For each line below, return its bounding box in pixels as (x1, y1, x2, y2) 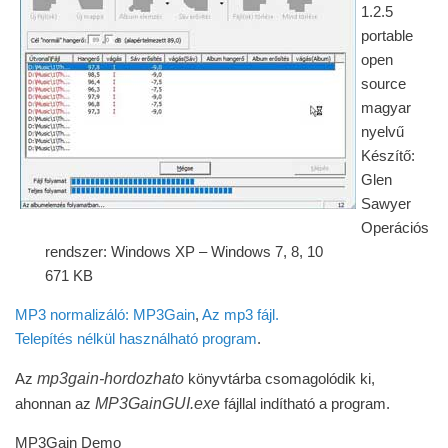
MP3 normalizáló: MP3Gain (15, 306, 195, 323)
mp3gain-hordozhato (37, 369, 184, 387)
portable (361, 27, 413, 44)
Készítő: (361, 147, 415, 164)
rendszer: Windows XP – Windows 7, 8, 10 (45, 243, 323, 260)
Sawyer (361, 195, 411, 212)
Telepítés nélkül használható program (15, 330, 257, 347)
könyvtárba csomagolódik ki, (184, 370, 375, 387)
